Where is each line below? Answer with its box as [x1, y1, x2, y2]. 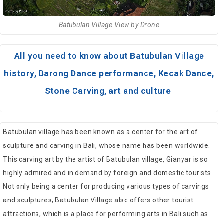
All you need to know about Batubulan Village [14, 51, 204, 61]
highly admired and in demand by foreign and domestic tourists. [3, 169, 213, 177]
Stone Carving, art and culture [44, 86, 174, 96]
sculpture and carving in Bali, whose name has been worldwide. [3, 142, 210, 150]
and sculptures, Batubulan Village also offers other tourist [3, 196, 194, 204]
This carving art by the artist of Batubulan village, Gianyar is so [3, 155, 208, 163]
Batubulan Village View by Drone [58, 21, 160, 29]
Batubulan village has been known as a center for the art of [3, 128, 198, 136]
